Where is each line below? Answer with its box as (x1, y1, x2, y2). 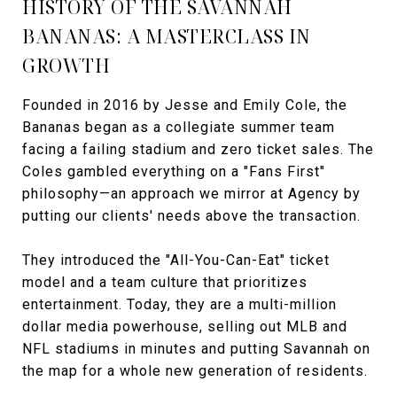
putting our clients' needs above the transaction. (22, 206, 361, 224)
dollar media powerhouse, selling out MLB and (22, 317, 347, 335)
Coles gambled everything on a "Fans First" (22, 162, 325, 180)
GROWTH (22, 52, 110, 78)
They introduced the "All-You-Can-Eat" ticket (22, 251, 330, 269)
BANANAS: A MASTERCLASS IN (22, 23, 311, 49)
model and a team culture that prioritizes (22, 273, 307, 291)
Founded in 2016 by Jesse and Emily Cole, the (22, 96, 347, 113)
